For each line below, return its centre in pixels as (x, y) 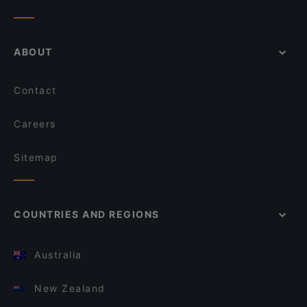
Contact (35, 90)
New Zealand (70, 288)
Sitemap (36, 157)
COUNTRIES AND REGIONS (87, 214)
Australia (58, 255)
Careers (35, 124)
